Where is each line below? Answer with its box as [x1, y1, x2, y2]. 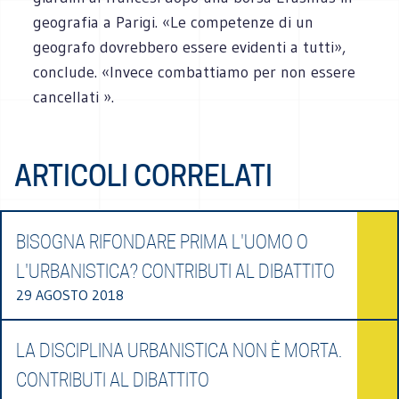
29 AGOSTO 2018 [16, 285, 124, 304]
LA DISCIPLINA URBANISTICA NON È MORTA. [16, 339, 342, 362]
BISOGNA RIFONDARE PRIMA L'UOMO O [16, 231, 308, 253]
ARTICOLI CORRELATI [14, 158, 273, 193]
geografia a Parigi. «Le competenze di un [33, 12, 314, 32]
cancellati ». [33, 86, 115, 107]
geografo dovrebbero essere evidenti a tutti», [33, 37, 346, 57]
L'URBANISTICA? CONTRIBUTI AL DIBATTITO [16, 260, 335, 282]
